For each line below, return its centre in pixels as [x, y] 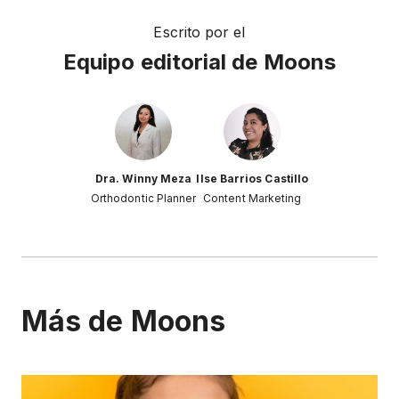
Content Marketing [252, 199]
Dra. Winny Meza [144, 179]
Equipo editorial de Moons [199, 62]
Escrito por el [199, 33]
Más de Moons [123, 322]
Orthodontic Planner [143, 199]
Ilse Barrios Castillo [252, 179]
